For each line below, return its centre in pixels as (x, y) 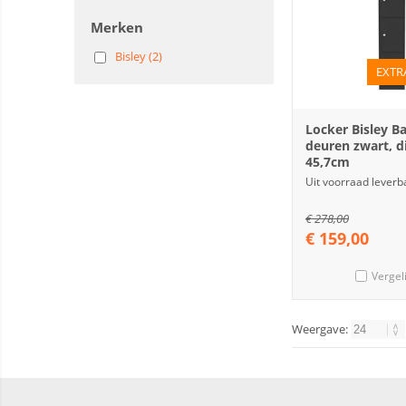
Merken (117, 27)
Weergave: (321, 329)
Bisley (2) (139, 56)
